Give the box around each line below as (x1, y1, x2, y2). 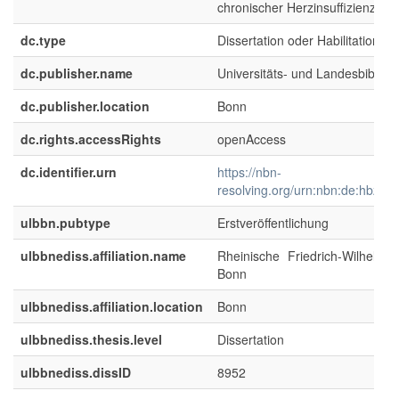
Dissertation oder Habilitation (217, 31, 379, 49)
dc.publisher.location (20, 97, 150, 115)
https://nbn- (217, 163, 281, 181)
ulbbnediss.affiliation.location (20, 297, 203, 315)
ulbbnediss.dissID (20, 363, 131, 381)
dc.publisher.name (20, 64, 133, 82)
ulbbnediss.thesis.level (20, 330, 162, 348)
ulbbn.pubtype (20, 214, 110, 232)
